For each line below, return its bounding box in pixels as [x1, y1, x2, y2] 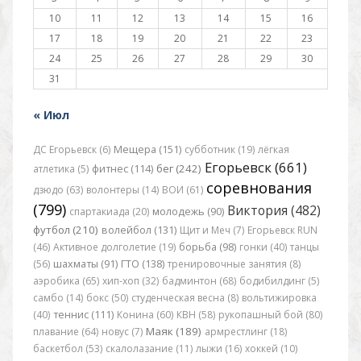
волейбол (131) [101, 222, 176, 237]
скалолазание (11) [105, 341, 193, 355]
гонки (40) [239, 239, 287, 254]
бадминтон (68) [161, 273, 236, 288]
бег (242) [156, 160, 201, 176]
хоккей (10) [244, 341, 297, 355]
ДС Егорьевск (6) [32, 142, 110, 156]
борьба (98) [178, 239, 236, 254]
